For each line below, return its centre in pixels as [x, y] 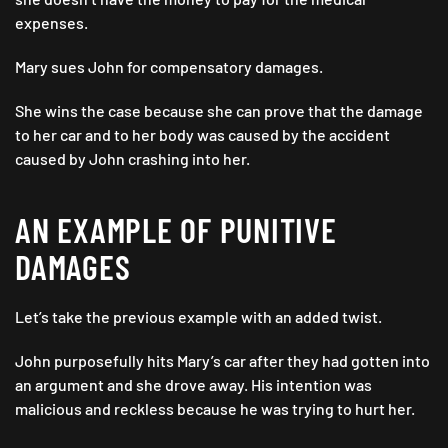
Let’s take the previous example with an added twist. [200, 317]
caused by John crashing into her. [132, 159]
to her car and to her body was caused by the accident [202, 135]
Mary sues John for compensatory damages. [169, 67]
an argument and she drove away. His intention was [193, 385]
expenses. [53, 23]
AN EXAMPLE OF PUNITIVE [176, 230]
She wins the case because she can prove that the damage [219, 111]
